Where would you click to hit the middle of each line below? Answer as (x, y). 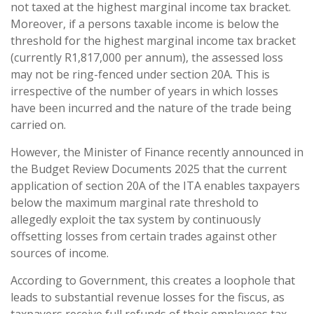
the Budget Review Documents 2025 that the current (149, 169)
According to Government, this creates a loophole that (153, 280)
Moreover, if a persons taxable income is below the (145, 24)
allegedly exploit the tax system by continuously (136, 219)
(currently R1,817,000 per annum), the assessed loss (147, 57)
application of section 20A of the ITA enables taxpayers (155, 186)
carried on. (38, 125)
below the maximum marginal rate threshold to (135, 203)
